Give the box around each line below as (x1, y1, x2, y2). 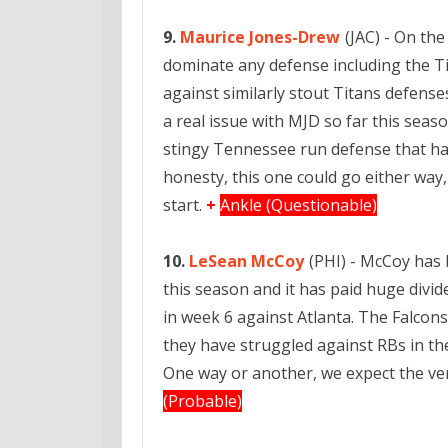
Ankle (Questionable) (220, 194, 377, 216)
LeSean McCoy (189, 250, 304, 272)
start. (163, 194, 202, 216)
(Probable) (163, 390, 242, 412)
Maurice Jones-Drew (180, 26, 340, 48)
